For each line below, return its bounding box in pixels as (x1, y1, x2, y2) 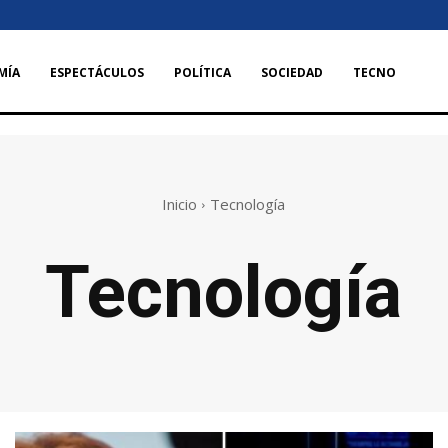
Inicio (162, 194, 197, 215)
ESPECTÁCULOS (50, 63, 145, 81)
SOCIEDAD (261, 63, 324, 81)
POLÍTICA (174, 63, 232, 81)
